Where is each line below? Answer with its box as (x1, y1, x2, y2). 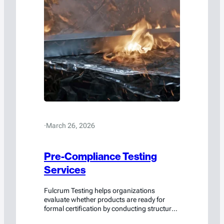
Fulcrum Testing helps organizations (44, 186, 155, 194)
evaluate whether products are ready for (44, 195, 165, 203)
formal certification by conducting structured (44, 204, 179, 212)
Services (44, 164, 85, 176)
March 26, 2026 (46, 121, 95, 129)
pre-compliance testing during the (44, 213, 147, 221)
